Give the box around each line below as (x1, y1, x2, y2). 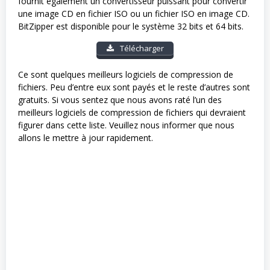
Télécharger (118, 42, 164, 54)
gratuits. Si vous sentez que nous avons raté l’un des (18, 93, 222, 105)
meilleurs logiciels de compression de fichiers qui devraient (18, 106, 246, 118)
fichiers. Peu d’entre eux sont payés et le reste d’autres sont (18, 81, 250, 93)
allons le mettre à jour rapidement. (18, 131, 153, 143)
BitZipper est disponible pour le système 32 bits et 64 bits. (18, 20, 243, 32)
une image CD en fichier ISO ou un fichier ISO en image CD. (18, 7, 250, 19)
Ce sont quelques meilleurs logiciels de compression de (18, 68, 233, 80)
